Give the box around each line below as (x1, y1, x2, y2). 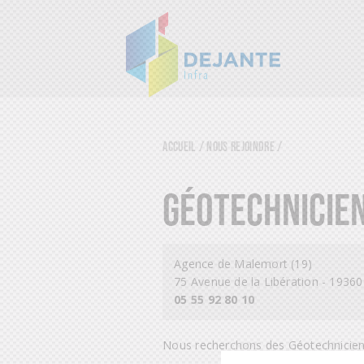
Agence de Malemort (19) (174, 256, 313, 271)
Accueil (162, 139, 197, 154)
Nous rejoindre (206, 139, 275, 154)
